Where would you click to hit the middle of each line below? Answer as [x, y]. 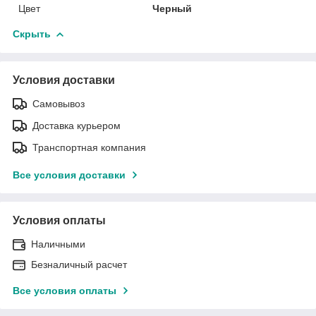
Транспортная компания [89, 147]
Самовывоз [59, 103]
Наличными [58, 244]
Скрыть [32, 34]
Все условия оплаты [65, 290]
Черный [172, 8]
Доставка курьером [77, 125]
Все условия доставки [69, 175]
